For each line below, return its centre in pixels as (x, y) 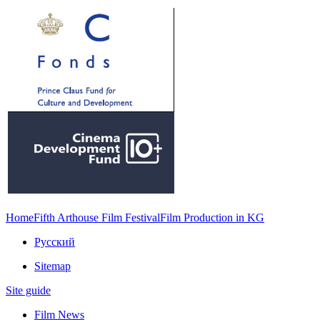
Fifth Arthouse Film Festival (97, 217)
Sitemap (52, 266)
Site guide (28, 290)
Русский (55, 242)
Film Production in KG (212, 217)
